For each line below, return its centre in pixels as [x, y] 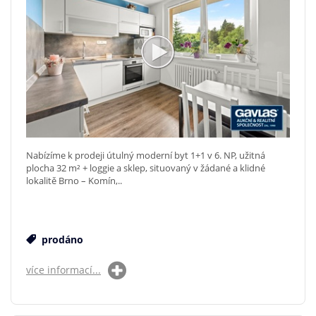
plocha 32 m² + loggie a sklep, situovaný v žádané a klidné [146, 168]
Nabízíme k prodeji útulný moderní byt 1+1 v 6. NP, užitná [146, 155]
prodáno [61, 239]
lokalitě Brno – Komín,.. [74, 180]
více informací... [63, 269]
